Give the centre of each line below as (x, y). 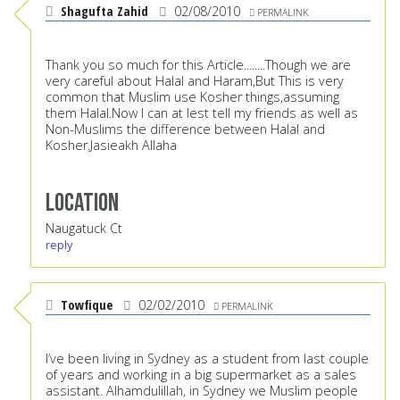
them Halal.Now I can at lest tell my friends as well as (202, 113)
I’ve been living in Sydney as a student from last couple (207, 359)
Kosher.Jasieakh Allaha (111, 146)
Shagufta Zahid (104, 12)
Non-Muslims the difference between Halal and (185, 129)
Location (82, 204)
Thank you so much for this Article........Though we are (198, 65)
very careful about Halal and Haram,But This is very (195, 81)
